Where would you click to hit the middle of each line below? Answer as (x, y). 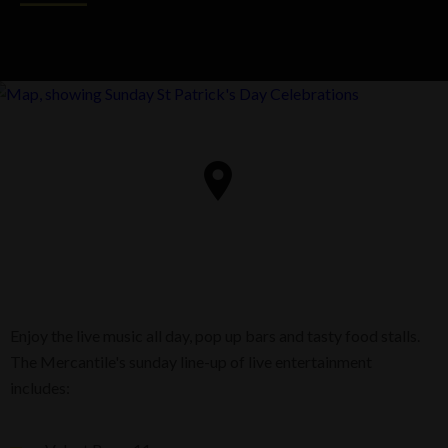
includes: (40, 387)
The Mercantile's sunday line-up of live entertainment (191, 361)
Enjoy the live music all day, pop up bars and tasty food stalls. (215, 335)
